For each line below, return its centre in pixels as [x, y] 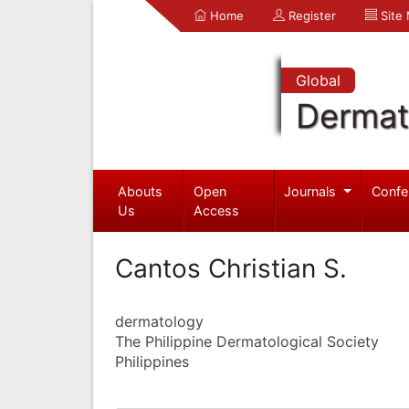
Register [310, 16]
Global [318, 80]
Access [217, 210]
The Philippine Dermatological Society [247, 341]
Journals [312, 191]
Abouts [140, 191]
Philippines [152, 361]
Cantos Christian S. [231, 268]
